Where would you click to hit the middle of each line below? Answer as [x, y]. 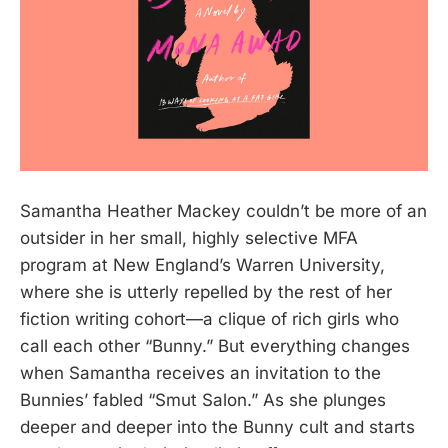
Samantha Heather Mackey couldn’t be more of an [223, 210]
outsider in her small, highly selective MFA [189, 237]
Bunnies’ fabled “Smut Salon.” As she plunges [203, 399]
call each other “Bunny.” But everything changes [215, 345]
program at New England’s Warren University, [202, 264]
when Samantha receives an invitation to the [200, 372]
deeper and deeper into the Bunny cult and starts [217, 426]
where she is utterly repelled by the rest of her [206, 291]
